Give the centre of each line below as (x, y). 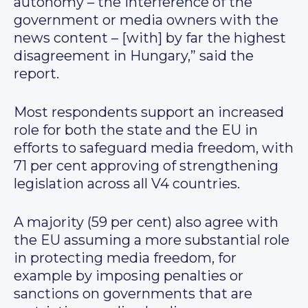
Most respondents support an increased (149, 112)
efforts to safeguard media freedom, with (154, 148)
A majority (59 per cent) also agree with (146, 222)
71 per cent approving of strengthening (146, 166)
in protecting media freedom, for (125, 258)
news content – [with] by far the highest (150, 38)
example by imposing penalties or (129, 276)
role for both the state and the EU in (136, 130)
